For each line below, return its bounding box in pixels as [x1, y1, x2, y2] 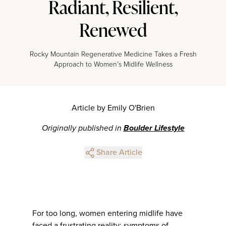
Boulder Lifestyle [123, 123, 185, 133]
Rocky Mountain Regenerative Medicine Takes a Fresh [29, 49, 197, 59]
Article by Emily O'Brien [71, 102, 155, 113]
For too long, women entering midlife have [32, 208, 183, 218]
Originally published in [41, 123, 124, 133]
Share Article [96, 147, 142, 157]
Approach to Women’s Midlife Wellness [53, 60, 173, 69]
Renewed [79, 17, 147, 42]
